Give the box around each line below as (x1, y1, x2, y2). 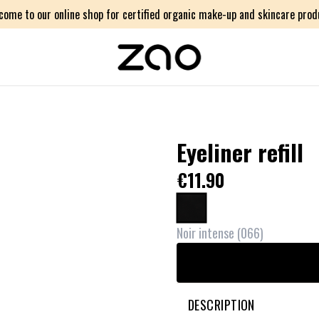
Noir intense (177, 224, 234, 242)
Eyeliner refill (177, 135, 303, 169)
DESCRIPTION (188, 296, 255, 314)
